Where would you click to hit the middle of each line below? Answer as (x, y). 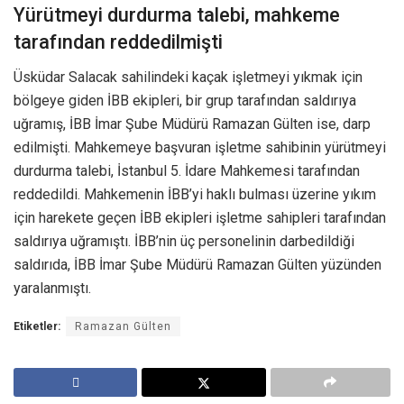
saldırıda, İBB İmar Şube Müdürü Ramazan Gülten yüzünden (197, 265)
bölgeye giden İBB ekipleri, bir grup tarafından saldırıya (185, 101)
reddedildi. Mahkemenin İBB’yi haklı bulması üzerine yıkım (195, 195)
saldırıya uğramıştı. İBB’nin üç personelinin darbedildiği (184, 242)
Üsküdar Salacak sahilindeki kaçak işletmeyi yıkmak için (188, 78)
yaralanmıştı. (52, 289)
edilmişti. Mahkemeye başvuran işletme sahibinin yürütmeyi (200, 148)
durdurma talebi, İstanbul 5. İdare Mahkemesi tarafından (187, 171)
